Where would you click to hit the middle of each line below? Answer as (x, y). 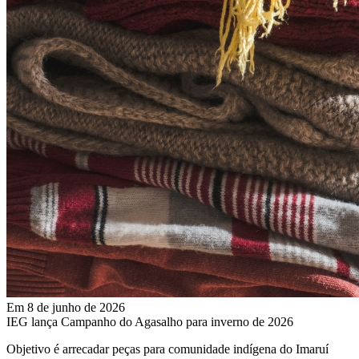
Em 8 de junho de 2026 (66, 307)
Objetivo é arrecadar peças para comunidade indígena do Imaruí (167, 349)
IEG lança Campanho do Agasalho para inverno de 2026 (150, 321)
